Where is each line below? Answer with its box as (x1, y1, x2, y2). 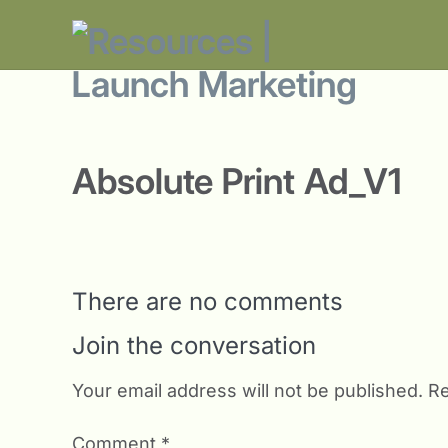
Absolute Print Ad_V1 (72, 159, 401, 203)
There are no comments (72, 287, 343, 316)
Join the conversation (72, 331, 316, 360)
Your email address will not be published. (72, 380, 423, 401)
